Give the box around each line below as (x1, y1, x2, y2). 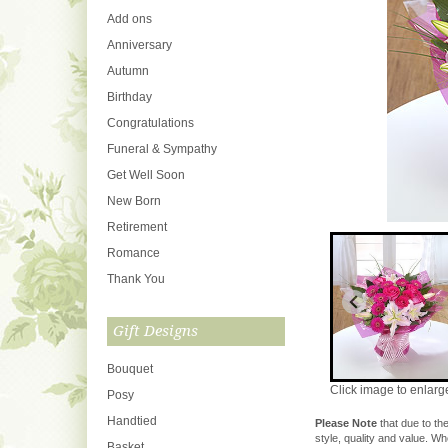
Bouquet (107, 362, 153, 376)
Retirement (107, 220, 167, 234)
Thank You (107, 272, 165, 286)
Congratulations (107, 116, 194, 130)
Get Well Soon (107, 168, 185, 182)
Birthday (107, 90, 152, 104)
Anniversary (107, 38, 172, 52)
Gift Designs (113, 322, 198, 340)
